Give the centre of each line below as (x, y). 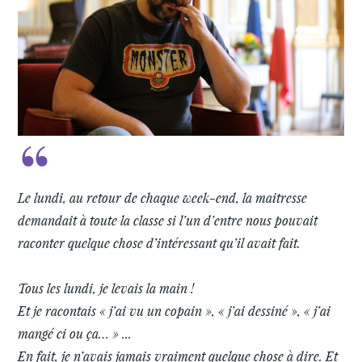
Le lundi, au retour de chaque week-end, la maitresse (163, 197)
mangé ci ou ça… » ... (75, 333)
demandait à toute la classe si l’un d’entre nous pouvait (168, 220)
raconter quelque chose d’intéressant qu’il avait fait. (160, 242)
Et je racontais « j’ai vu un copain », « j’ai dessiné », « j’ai (175, 310)
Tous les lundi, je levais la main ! (106, 288)
